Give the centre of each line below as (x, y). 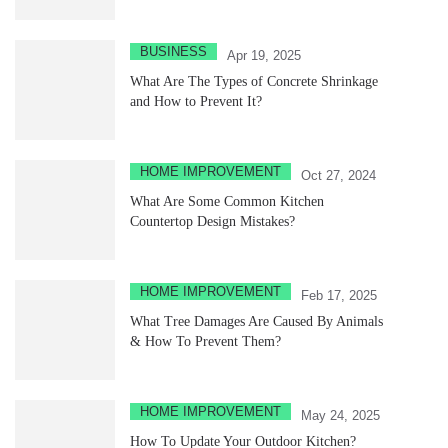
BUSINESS (173, 51)
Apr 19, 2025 (264, 55)
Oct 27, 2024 (338, 175)
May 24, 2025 (340, 415)
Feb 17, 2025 (339, 295)
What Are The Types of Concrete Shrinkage (254, 81)
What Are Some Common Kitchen (227, 201)
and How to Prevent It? (196, 101)
